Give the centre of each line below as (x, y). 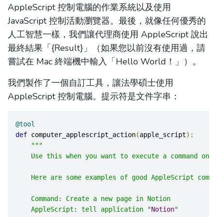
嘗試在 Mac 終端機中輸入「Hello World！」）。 (104, 61)
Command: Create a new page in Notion (93, 198)
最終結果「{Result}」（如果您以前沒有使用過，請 (107, 48)
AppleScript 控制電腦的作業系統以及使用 (89, 7)
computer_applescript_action (81, 134)
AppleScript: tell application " (83, 209)
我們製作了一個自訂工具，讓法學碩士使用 (91, 83)
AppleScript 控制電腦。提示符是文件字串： (94, 96)
